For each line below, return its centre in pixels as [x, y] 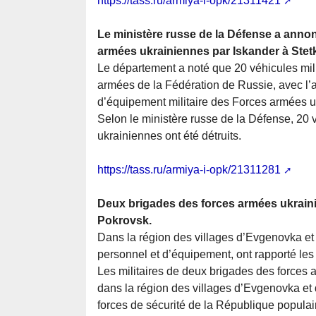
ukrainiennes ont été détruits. [169, 136]
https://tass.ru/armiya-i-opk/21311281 [189, 170]
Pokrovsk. [124, 221]
